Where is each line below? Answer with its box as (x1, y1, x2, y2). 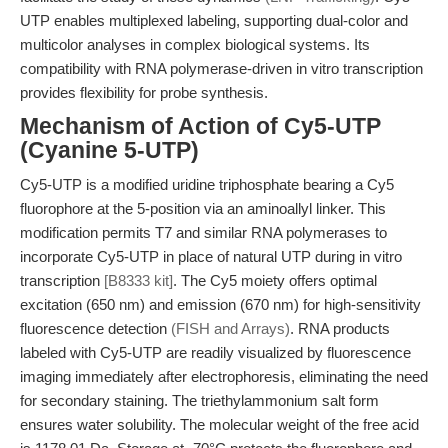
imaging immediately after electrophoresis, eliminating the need (20, 368, 428, 385)
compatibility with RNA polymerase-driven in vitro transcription (20, 60, 423, 77)
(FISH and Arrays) (171, 320, 290, 337)
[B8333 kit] (104, 272, 173, 289)
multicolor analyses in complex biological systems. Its (20, 36, 370, 53)
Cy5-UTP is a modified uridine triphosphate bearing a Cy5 (20, 176, 394, 193)
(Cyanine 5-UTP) (20, 138, 199, 163)
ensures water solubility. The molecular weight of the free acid (20, 416, 419, 433)
